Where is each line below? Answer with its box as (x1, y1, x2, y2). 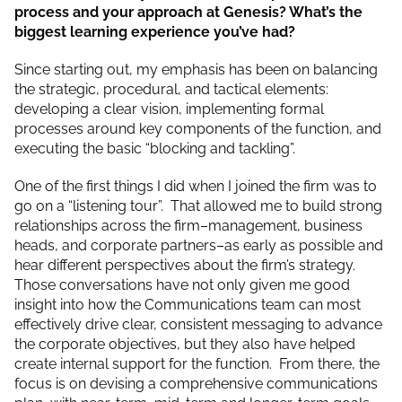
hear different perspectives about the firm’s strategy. (14, 256, 359, 274)
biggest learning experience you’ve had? (14, 22, 295, 40)
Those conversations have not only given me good (14, 275, 350, 293)
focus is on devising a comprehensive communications (14, 374, 378, 392)
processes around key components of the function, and (14, 119, 381, 137)
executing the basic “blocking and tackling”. (14, 139, 302, 157)
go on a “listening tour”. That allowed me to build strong (14, 197, 382, 214)
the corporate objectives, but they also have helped (14, 335, 355, 353)
